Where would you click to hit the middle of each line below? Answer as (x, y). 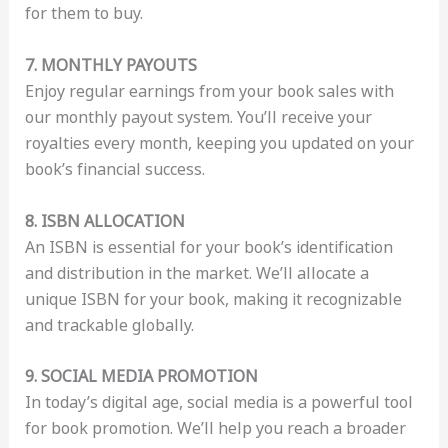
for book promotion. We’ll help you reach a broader (215, 428)
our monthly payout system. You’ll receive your (198, 116)
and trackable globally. (109, 324)
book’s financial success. (114, 168)
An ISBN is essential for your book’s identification (208, 246)
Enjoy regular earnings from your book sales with (209, 90)
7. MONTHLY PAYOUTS (110, 64)
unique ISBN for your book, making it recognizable (213, 298)
